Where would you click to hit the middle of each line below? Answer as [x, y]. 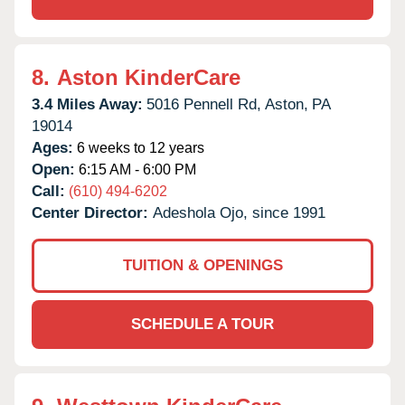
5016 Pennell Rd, [204, 104]
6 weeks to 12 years [139, 147]
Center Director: [92, 212]
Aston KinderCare [149, 77]
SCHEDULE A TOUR [202, 324]
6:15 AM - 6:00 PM [136, 169]
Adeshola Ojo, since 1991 [239, 212]
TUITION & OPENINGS [202, 265]
